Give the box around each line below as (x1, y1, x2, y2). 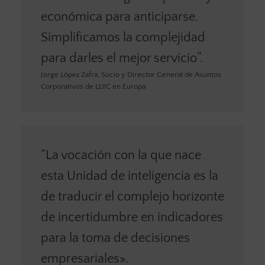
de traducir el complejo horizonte (40, 189, 224, 205)
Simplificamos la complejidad (40, 30, 205, 45)
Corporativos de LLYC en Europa (40, 82, 146, 91)
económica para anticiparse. (40, 9, 198, 24)
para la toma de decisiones (40, 231, 190, 246)
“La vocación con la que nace (40, 148, 201, 163)
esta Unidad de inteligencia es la (40, 169, 218, 184)
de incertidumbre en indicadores (40, 210, 223, 225)
